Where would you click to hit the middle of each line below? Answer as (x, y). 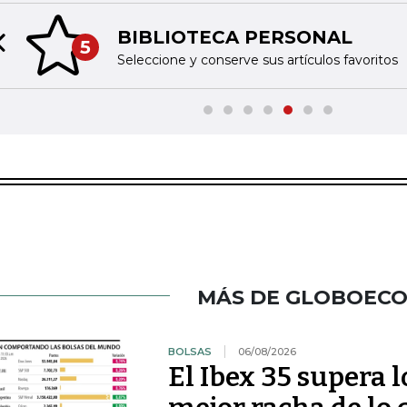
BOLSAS (189, 351)
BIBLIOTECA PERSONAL (234, 38)
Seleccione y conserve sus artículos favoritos (257, 60)
